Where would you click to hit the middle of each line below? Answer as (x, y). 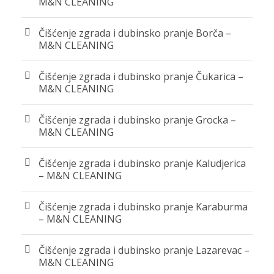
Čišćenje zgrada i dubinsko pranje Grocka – (137, 120)
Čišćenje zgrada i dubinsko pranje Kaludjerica (142, 163)
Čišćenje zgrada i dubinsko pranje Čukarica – (141, 76)
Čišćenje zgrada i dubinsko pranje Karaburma (143, 206)
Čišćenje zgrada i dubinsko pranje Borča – (135, 33)
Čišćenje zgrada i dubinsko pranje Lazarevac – (144, 250)
